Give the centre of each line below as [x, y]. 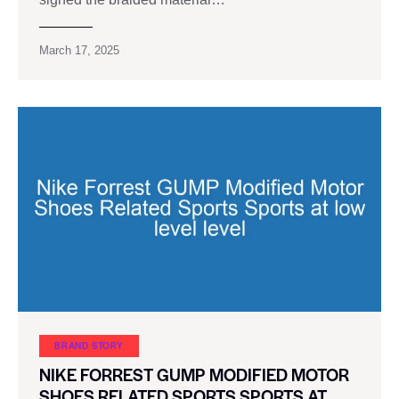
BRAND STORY [89, 345]
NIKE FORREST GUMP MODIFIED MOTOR [194, 375]
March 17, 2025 [79, 51]
